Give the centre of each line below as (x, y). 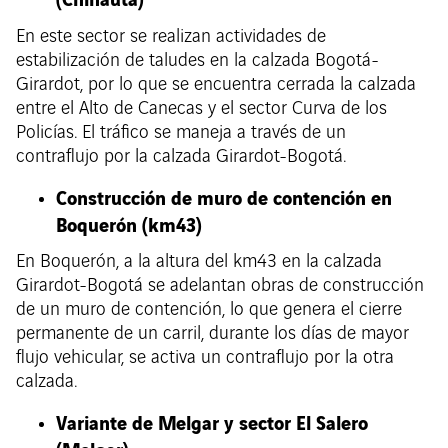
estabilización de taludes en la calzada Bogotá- (197, 60)
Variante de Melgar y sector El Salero (212, 422)
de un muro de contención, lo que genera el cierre (209, 310)
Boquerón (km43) (129, 223)
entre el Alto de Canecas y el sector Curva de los (201, 108)
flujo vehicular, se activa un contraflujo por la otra (205, 358)
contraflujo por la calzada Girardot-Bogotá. (181, 156)
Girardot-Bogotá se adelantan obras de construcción (220, 286)
